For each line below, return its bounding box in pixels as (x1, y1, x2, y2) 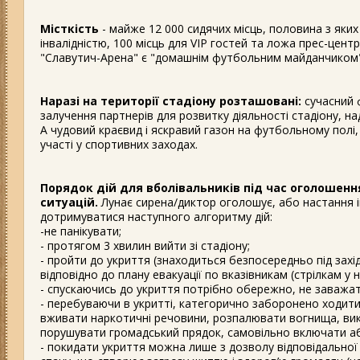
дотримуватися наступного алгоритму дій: (40, 209, 272, 224)
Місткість (40, 21, 102, 36)
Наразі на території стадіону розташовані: (40, 93, 301, 108)
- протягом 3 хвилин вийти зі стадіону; (40, 238, 250, 253)
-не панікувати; (40, 223, 121, 239)
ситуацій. (40, 194, 101, 210)
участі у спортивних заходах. (40, 137, 198, 152)
